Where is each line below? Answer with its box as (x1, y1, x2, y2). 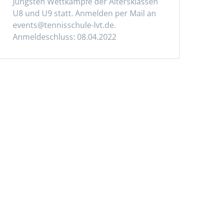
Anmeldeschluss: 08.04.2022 (12, 31, 116, 43)
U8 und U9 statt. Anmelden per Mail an (12, 8, 156, 19)
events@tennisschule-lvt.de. (12, 20, 116, 31)
